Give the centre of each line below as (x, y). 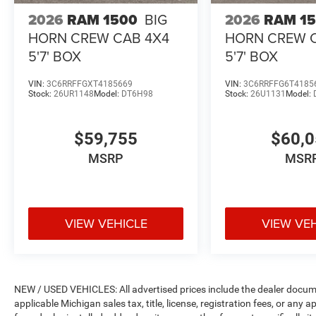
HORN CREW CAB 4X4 (99, 37)
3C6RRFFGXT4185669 (90, 84)
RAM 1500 (102, 19)
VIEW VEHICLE (106, 223)
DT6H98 (137, 93)
